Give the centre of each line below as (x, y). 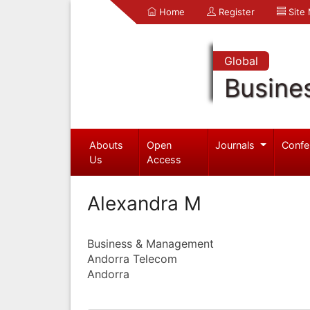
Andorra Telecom (132, 258)
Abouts (106, 145)
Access (164, 159)
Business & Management (151, 243)
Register (235, 12)
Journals (237, 145)
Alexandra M (144, 203)
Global (241, 61)
